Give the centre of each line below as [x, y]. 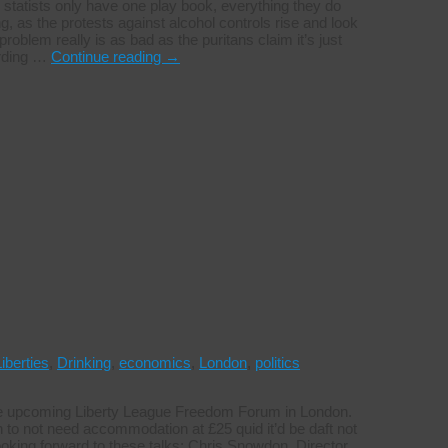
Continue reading [108, 57]
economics [155, 363]
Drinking [84, 363]
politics [277, 363]
